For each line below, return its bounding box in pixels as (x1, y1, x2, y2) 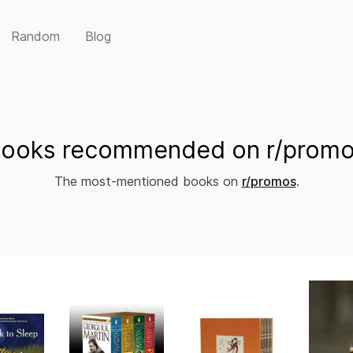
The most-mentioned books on (54, 173, 242, 189)
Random (11, 28, 60, 44)
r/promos (241, 173, 296, 189)
